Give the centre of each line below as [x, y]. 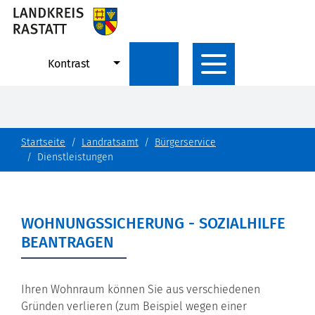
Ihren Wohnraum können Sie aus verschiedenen [141, 289]
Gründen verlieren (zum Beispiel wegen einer [134, 306]
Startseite [43, 142]
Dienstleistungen [75, 157]
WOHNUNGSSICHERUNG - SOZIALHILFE [153, 223]
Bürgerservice [185, 142]
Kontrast [69, 63]
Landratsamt [110, 142]
